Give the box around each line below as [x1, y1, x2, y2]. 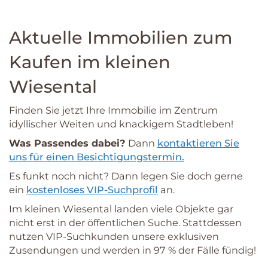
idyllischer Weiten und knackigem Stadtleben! [9, 117, 233, 130]
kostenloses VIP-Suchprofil [26, 183, 158, 196]
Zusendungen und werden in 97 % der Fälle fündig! [9, 243, 256, 256]
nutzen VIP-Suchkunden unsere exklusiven [9, 230, 219, 242]
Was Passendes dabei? [9, 136, 126, 149]
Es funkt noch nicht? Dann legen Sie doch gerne [9, 169, 243, 182]
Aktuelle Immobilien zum [9, 27, 232, 48]
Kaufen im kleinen [9, 51, 170, 73]
